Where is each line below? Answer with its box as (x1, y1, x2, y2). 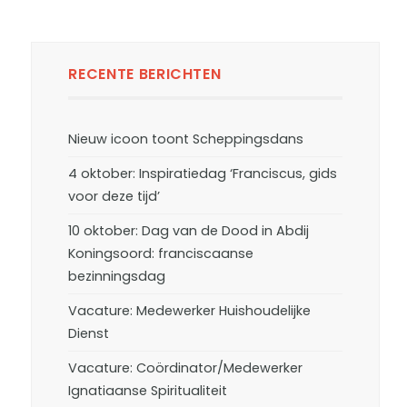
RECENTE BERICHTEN (68, 64, 222, 84)
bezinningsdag (68, 267, 166, 285)
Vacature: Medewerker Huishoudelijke (68, 302, 312, 320)
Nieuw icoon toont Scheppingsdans (68, 130, 304, 148)
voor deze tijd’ (68, 187, 161, 205)
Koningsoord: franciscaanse (68, 244, 254, 263)
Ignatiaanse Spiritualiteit (68, 382, 228, 400)
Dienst (68, 324, 110, 342)
